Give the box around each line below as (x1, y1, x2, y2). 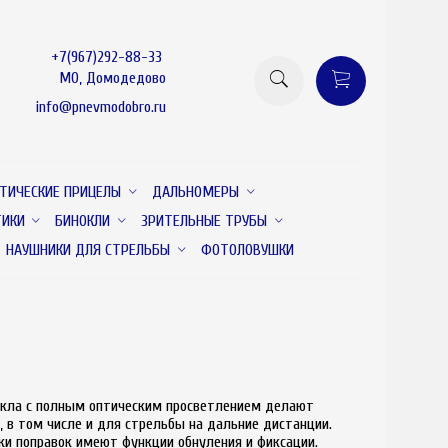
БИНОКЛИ (55, 211, 111, 230)
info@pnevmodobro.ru (36, 97, 166, 116)
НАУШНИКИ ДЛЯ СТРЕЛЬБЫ (5, 240, 170, 259)
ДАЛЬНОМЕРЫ (151, 182, 239, 201)
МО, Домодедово (59, 68, 166, 87)
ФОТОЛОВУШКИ (200, 240, 294, 259)
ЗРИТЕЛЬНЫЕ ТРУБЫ (140, 211, 267, 230)
